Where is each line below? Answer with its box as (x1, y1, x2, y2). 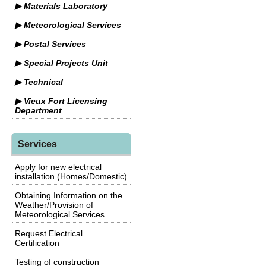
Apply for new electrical (15, 162, 102, 172)
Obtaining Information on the (15, 191, 122, 200)
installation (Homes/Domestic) (15, 172, 127, 181)
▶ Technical (15, 77, 63, 87)
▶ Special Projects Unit (15, 58, 108, 68)
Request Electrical (15, 229, 83, 238)
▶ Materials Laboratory (15, 1, 107, 11)
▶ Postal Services (15, 39, 86, 49)
